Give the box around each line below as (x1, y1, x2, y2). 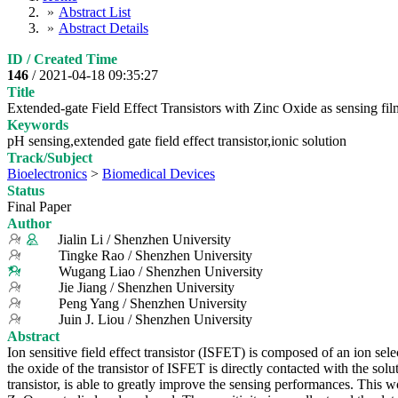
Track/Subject (7, 149, 92, 165)
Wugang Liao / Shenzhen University (59, 263, 263, 279)
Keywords (7, 116, 68, 132)
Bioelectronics (7, 165, 87, 181)
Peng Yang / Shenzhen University (59, 295, 247, 311)
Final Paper (7, 198, 71, 214)
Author (7, 215, 52, 231)
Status (7, 182, 44, 198)
